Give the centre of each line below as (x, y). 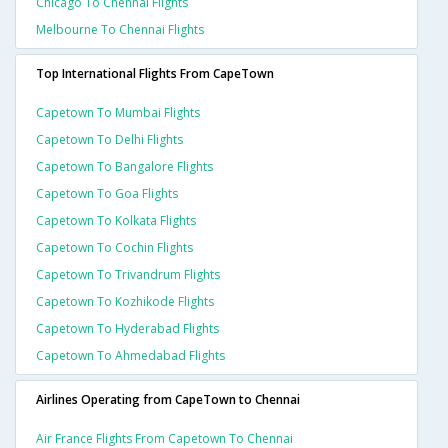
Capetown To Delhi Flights (109, 140)
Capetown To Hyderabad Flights (127, 329)
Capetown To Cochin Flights (114, 248)
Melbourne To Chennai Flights (120, 30)
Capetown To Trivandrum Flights (128, 275)
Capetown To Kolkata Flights (116, 221)
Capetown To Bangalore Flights (124, 167)
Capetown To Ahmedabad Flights (130, 356)
